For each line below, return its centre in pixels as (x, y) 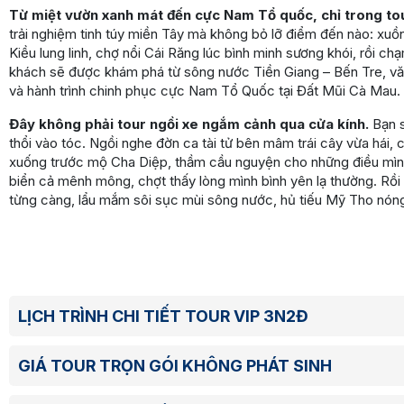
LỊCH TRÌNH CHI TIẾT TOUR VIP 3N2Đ (163, 317)
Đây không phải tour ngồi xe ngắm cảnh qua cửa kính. (189, 124)
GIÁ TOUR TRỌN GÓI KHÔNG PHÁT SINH (175, 366)
